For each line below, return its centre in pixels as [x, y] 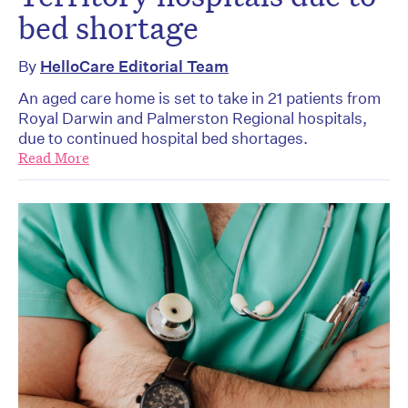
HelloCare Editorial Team [134, 66]
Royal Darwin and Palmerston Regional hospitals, [193, 117]
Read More [54, 158]
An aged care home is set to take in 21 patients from [199, 97]
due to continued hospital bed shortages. [163, 138]
